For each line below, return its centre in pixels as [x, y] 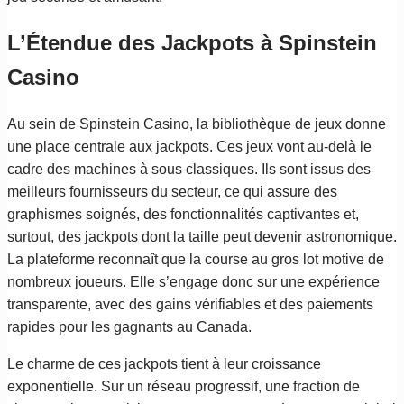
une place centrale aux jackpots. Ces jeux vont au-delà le [189, 146]
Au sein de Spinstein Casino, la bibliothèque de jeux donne [197, 124]
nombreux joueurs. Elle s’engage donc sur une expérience [193, 281]
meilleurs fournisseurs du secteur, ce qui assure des [172, 191]
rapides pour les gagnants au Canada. [129, 326]
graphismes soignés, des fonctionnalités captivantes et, [183, 214]
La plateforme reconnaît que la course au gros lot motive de [196, 259]
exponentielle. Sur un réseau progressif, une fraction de [184, 386]
